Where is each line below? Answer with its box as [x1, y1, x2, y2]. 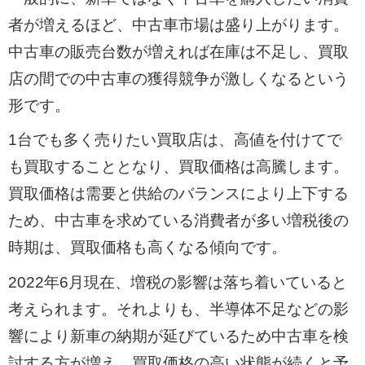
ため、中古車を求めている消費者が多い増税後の [7, 212, 349, 230]
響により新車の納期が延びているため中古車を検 [7, 327, 349, 345]
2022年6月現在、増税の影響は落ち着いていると [7, 273, 347, 291]
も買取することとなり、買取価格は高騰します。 [7, 158, 349, 176]
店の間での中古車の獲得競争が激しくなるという [7, 69, 349, 87]
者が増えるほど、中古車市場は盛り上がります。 [7, 15, 349, 33]
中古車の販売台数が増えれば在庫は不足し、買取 [7, 42, 349, 60]
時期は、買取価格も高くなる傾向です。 [7, 239, 287, 257]
